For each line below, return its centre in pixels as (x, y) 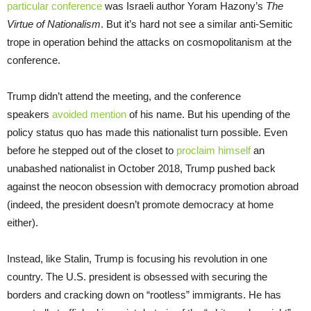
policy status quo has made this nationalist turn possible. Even (147, 132)
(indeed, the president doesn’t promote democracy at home (140, 204)
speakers (30, 114)
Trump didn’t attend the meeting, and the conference (124, 96)
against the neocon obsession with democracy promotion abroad (153, 186)
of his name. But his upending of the (208, 114)
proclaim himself (213, 150)
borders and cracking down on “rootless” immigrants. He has (144, 294)
